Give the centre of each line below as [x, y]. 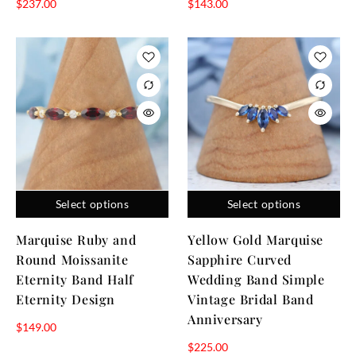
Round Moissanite [72, 259]
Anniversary [225, 319]
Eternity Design [66, 299]
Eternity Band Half [75, 279]
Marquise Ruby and [76, 239]
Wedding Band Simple [256, 279]
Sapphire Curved [240, 259]
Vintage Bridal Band [251, 299]
